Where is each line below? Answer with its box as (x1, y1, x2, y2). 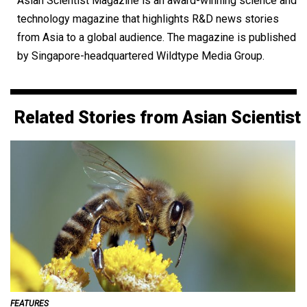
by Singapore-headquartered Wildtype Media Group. (17, 49, 265, 62)
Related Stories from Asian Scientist (14, 107, 301, 127)
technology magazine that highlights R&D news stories (17, 12, 279, 25)
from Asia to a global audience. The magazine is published (17, 30, 296, 44)
